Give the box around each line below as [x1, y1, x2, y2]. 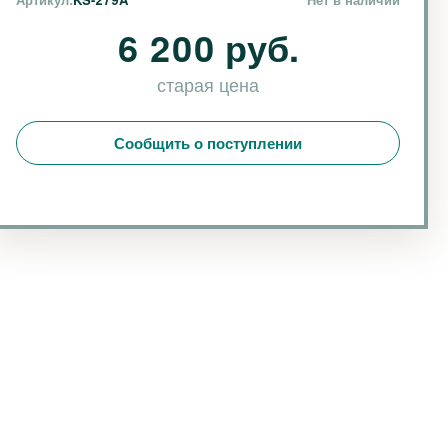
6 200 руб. [117, 21, 299, 73]
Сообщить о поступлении [114, 132, 302, 154]
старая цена [157, 71, 259, 97]
